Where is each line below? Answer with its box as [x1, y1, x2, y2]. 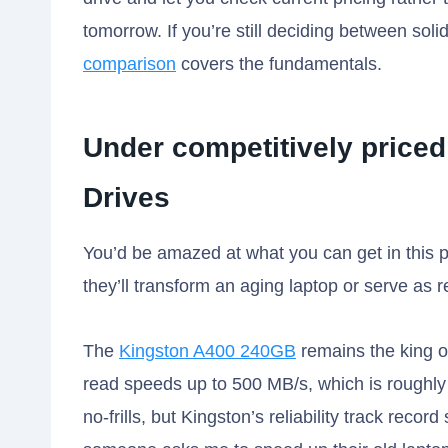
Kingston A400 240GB [119, 341, 296, 362]
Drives [83, 182, 170, 214]
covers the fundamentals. [176, 54, 382, 75]
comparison [83, 54, 176, 75]
